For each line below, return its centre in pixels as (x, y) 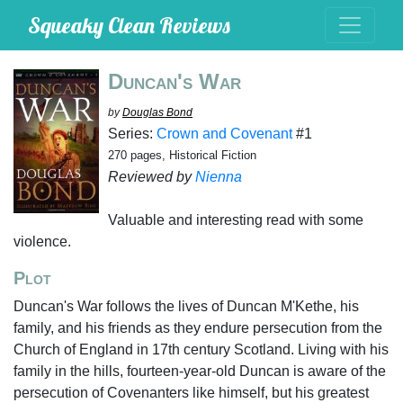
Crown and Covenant (224, 134)
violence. (42, 242)
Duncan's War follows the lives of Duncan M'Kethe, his (186, 306)
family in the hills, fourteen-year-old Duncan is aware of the (200, 371)
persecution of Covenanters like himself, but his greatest (191, 393)
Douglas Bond (157, 112)
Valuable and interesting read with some (236, 220)
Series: (132, 134)
